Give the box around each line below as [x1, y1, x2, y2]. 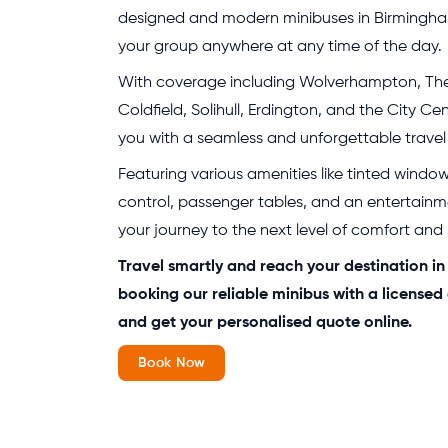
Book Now [138, 356, 206, 370]
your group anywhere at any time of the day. [118, 39, 442, 55]
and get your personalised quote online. [118, 315, 412, 331]
